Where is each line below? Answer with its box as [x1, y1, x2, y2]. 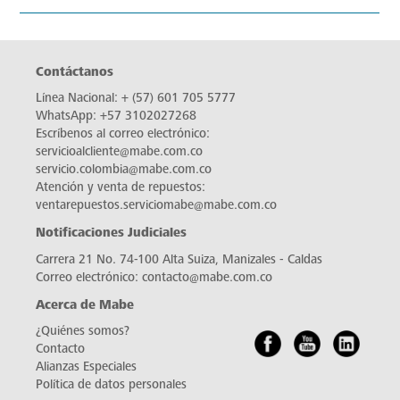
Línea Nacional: [36, 350, 121, 364]
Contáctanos [36, 323, 113, 338]
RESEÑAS [37, 164, 87, 179]
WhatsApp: [36, 368, 100, 382]
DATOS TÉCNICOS [37, 97, 132, 112]
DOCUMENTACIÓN [37, 231, 139, 246]
